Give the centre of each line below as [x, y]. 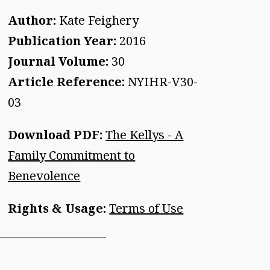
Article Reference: [67, 81]
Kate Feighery [98, 20]
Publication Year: [62, 40]
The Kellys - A [145, 134]
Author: [32, 20]
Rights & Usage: [59, 208]
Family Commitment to [72, 155]
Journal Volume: [58, 61]
